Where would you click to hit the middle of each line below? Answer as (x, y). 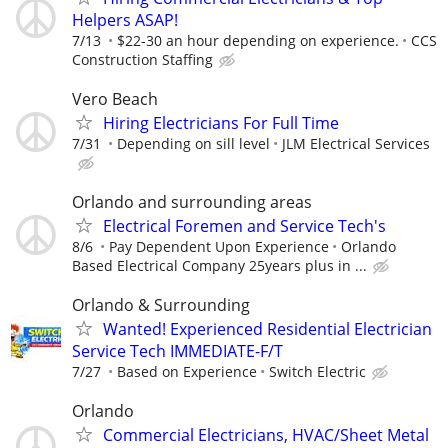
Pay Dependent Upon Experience (219, 247)
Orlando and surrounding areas (192, 202)
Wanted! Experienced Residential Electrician (267, 329)
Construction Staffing (142, 59)
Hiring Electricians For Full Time (221, 122)
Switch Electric (317, 372)
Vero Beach (115, 98)
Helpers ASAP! (125, 19)
